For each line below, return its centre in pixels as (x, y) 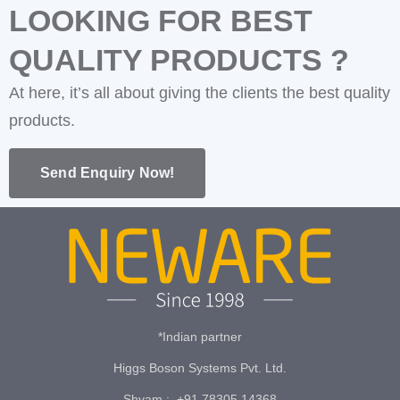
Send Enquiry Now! (108, 172)
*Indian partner (200, 336)
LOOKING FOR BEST (161, 21)
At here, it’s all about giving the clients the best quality (200, 93)
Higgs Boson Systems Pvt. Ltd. (200, 368)
